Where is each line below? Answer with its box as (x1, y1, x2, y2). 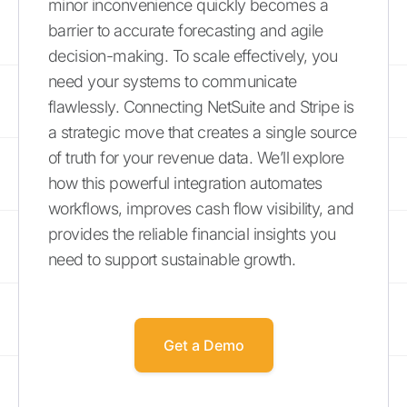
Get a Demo (163, 336, 244, 354)
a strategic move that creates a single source (48, 123, 357, 142)
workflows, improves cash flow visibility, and (48, 199, 354, 218)
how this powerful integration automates (48, 174, 323, 193)
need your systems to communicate (48, 72, 297, 91)
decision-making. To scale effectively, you (48, 46, 338, 65)
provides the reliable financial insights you (48, 224, 336, 243)
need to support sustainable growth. (48, 250, 296, 269)
